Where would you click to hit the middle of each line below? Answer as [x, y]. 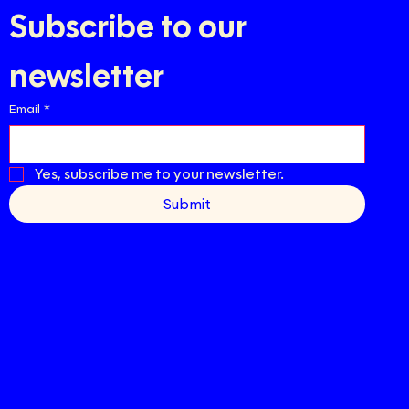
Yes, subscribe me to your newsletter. [159, 174]
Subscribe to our [128, 26]
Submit [187, 204]
